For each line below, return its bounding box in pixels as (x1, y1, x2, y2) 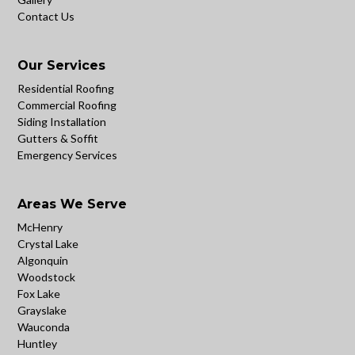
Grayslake (17, 303, 67, 318)
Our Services (17, 58, 106, 74)
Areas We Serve (17, 197, 128, 212)
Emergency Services (17, 148, 118, 162)
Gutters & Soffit (17, 132, 99, 146)
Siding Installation (17, 115, 107, 129)
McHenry (17, 220, 63, 235)
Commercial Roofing (17, 98, 117, 113)
